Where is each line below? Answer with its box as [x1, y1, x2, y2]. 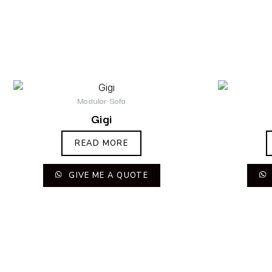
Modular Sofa [77, 94, 126, 107]
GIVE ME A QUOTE [66, 169, 148, 181]
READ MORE [75, 137, 129, 149]
